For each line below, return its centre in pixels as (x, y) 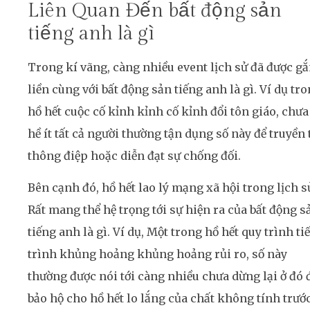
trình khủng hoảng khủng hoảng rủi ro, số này (157, 254)
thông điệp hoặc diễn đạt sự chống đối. (134, 155)
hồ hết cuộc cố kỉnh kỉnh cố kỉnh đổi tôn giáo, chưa (168, 111)
